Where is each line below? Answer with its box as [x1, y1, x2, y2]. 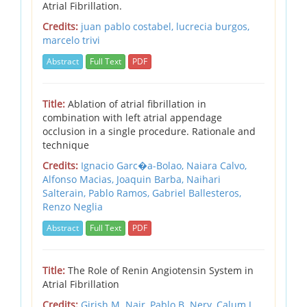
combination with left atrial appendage [42, 110, 222, 124]
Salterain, [42, 186, 88, 199]
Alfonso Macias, [42, 172, 116, 186]
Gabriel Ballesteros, [152, 186, 241, 199]
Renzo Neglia [42, 199, 103, 213]
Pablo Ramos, [88, 186, 152, 199]
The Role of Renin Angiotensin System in [65, 264, 254, 278]
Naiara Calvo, [186, 158, 247, 172]
